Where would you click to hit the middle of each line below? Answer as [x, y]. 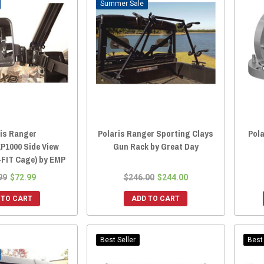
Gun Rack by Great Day [156, 146]
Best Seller [118, 240]
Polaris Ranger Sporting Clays [156, 133]
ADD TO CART [156, 199]
